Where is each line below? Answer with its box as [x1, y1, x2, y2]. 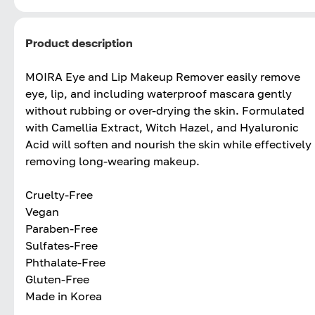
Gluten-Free [25, 271, 89, 286]
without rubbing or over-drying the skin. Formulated [25, 103, 304, 117]
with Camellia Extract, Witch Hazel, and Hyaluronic [25, 120, 299, 134]
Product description [25, 35, 133, 50]
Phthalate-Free [25, 255, 105, 269]
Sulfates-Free [25, 238, 98, 252]
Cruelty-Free [25, 187, 93, 202]
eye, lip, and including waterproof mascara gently [25, 86, 292, 101]
